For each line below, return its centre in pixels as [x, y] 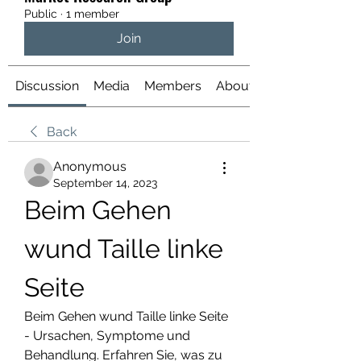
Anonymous [90, 166]
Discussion [47, 86]
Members [173, 86]
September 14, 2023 [105, 183]
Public [41, 14]
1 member [93, 14]
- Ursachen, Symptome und [107, 336]
